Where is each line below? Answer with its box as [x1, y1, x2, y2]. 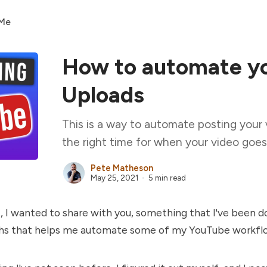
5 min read [148, 172, 186, 182]
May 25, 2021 [91, 172, 138, 182]
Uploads [62, 81, 144, 108]
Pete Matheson [91, 163, 153, 174]
